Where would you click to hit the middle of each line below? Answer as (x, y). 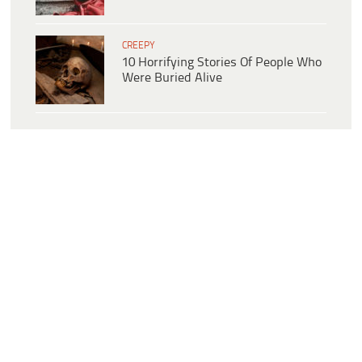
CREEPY (139, 45)
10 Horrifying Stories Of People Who (222, 62)
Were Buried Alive (172, 78)
